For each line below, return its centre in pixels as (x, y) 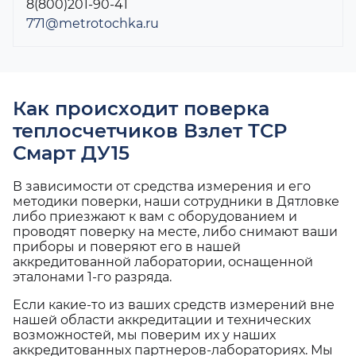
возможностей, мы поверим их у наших (144, 335)
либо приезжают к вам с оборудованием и (155, 217)
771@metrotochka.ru (93, 24)
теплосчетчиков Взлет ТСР (150, 131)
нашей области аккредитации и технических (162, 320)
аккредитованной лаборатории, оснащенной (163, 262)
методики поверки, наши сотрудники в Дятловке (176, 202)
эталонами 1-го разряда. (92, 277)
